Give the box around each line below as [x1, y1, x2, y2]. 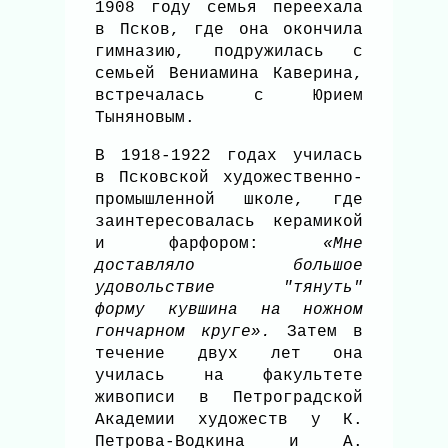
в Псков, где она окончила [95, 21, 364, 40]
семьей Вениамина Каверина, [95, 65, 364, 84]
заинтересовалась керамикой [95, 213, 364, 232]
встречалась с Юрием [95, 87, 364, 106]
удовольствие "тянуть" [95, 279, 364, 298]
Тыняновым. [95, 109, 205, 128]
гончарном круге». [95, 323, 272, 342]
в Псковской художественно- [95, 169, 364, 188]
